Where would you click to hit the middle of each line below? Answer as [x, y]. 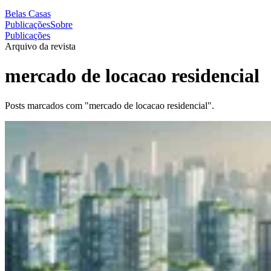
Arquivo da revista [40, 46]
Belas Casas [28, 14]
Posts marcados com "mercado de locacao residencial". [109, 105]
